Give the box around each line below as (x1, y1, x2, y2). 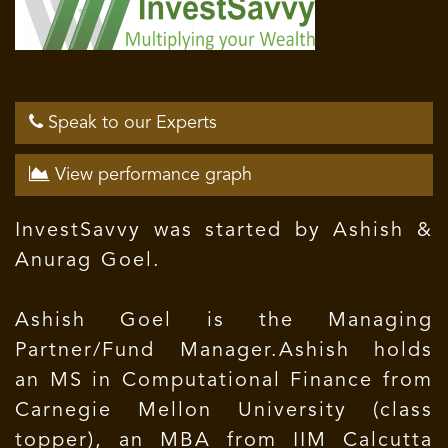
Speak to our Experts (43, 114, 217, 132)
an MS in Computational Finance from (15, 371, 433, 391)
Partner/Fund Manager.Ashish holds (15, 341, 433, 361)
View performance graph (50, 166, 252, 184)
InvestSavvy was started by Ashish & (15, 221, 433, 241)
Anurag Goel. (15, 251, 161, 271)
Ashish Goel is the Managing (15, 311, 433, 331)
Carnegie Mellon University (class (15, 401, 433, 421)
